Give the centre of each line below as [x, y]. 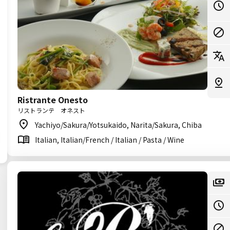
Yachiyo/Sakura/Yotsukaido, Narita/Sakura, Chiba [118, 125]
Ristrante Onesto [53, 100]
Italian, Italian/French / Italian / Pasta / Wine [110, 140]
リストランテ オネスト [51, 110]
